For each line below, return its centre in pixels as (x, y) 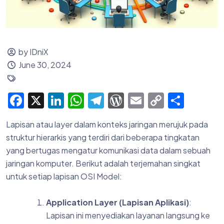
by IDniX (34, 52)
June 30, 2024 (45, 65)
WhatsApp (123, 101)
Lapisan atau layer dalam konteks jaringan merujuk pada (107, 124)
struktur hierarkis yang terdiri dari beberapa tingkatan (103, 137)
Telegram (139, 101)
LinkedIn (95, 101)
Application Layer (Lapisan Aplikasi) (117, 202)
